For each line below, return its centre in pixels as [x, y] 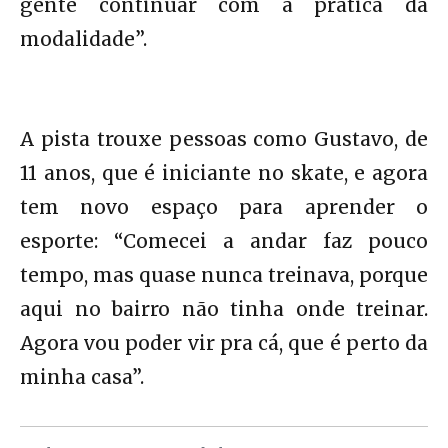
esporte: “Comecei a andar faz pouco [224, 240]
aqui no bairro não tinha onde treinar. [224, 308]
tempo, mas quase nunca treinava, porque [224, 274]
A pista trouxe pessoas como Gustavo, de [224, 138]
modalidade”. [83, 38]
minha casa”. [82, 376]
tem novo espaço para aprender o [224, 206]
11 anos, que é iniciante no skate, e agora [224, 172]
